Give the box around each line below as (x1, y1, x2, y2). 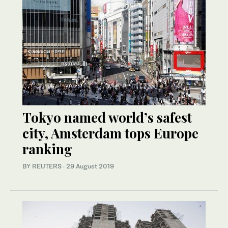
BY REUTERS (22, 162, 63, 170)
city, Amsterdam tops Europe (22, 124, 198, 142)
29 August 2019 (66, 162, 114, 170)
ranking (22, 139, 72, 158)
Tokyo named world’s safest (22, 108, 192, 126)
